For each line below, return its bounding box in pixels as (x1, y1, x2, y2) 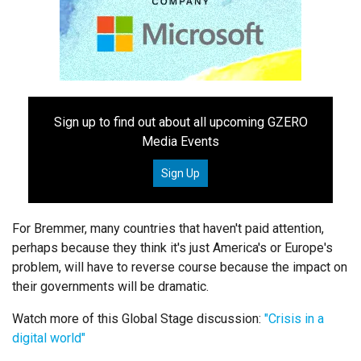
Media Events (142, 134, 219, 150)
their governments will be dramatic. (12, 279, 209, 295)
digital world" (12, 330, 85, 346)
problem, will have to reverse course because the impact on (12, 259, 347, 276)
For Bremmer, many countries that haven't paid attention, (12, 221, 324, 237)
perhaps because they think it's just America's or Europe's (12, 240, 333, 256)
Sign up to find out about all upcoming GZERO (53, 114, 308, 131)
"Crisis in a (261, 311, 324, 327)
